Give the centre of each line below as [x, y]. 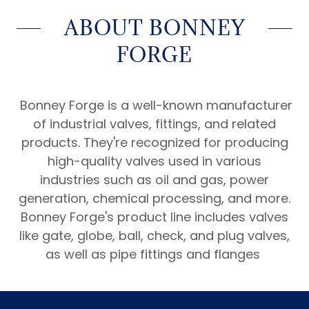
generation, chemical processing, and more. [154, 199]
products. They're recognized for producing [154, 143]
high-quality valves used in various [154, 161]
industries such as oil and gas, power [154, 180]
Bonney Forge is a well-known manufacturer [154, 106]
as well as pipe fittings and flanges [154, 255]
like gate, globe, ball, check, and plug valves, [154, 236]
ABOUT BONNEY [154, 28]
